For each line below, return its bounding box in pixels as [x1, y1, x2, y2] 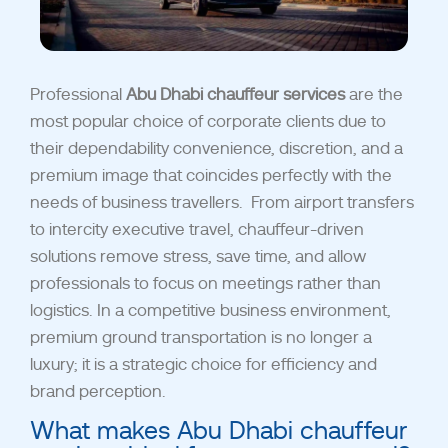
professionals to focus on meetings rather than [30, 273, 381, 293]
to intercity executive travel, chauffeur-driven [30, 219, 364, 239]
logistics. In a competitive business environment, [30, 300, 391, 320]
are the [345, 84, 403, 104]
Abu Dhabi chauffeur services [126, 84, 345, 104]
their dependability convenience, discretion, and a [30, 138, 403, 158]
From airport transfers [247, 192, 414, 212]
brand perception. [30, 381, 174, 401]
